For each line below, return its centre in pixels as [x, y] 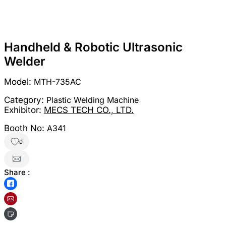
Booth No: [25, 128]
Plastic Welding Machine [93, 100]
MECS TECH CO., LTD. [89, 110]
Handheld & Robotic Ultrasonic [93, 47]
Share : [17, 172]
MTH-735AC [58, 81]
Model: [19, 81]
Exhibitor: [24, 110]
